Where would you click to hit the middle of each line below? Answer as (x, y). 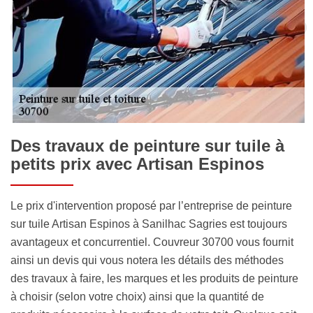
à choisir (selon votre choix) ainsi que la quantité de (137, 296)
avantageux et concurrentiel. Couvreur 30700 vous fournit (152, 242)
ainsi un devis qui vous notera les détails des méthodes (147, 260)
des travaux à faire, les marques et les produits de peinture (154, 278)
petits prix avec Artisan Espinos (137, 163)
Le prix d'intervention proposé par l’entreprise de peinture (151, 205)
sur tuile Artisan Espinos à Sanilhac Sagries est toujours (149, 224)
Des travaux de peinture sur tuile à (147, 145)
